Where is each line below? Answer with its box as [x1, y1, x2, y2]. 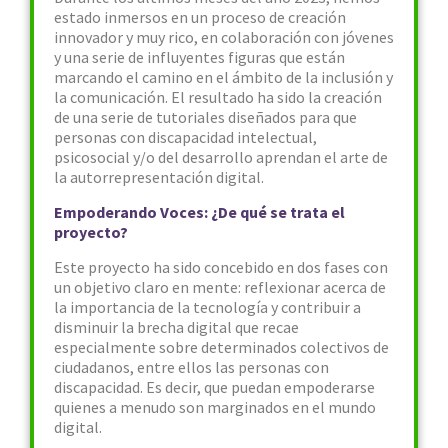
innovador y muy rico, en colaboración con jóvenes [54, 27, 394, 47]
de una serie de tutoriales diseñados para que [54, 107, 357, 127]
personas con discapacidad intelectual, [54, 127, 317, 147]
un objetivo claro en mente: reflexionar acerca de [54, 277, 386, 297]
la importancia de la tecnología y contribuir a [54, 297, 361, 317]
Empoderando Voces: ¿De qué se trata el [54, 202, 345, 222]
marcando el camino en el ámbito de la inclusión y [54, 67, 393, 87]
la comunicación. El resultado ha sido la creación [54, 87, 382, 107]
